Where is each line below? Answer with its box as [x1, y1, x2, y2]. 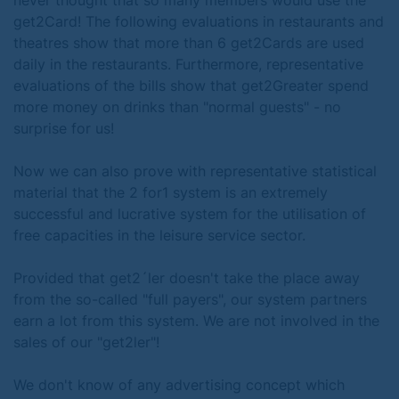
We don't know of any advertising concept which [13, 376, 345, 394]
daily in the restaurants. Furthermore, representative [13, 55, 363, 73]
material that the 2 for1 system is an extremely [13, 183, 328, 201]
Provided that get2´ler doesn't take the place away [13, 269, 360, 287]
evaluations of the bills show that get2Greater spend [13, 77, 369, 94]
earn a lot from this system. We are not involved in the [13, 312, 379, 330]
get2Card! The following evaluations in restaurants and [13, 12, 384, 30]
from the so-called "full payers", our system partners [13, 290, 367, 308]
